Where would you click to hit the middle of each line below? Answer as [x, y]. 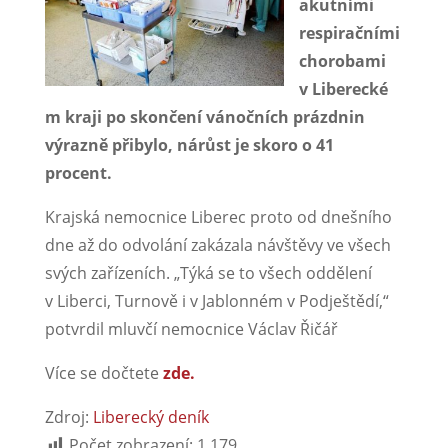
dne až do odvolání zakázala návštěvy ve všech [217, 244]
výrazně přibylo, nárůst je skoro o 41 [189, 144]
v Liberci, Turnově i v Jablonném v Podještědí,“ [216, 300]
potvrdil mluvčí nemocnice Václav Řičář [191, 328]
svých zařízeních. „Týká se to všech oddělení [208, 272]
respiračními [349, 32]
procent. [78, 172]
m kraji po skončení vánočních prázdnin [204, 116]
